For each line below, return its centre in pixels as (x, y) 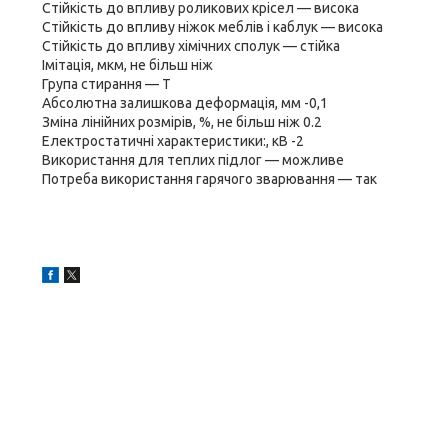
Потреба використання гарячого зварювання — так (209, 179)
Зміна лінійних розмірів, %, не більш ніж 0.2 (182, 122)
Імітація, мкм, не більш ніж (127, 65)
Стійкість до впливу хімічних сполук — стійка (191, 46)
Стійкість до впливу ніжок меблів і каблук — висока (212, 27)
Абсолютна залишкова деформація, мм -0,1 (185, 103)
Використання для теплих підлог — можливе (193, 160)
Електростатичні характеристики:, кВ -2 (173, 141)
